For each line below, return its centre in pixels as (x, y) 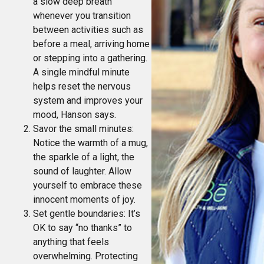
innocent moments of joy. (84, 199)
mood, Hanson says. (75, 115)
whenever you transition (82, 16)
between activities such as (88, 30)
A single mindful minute (81, 72)
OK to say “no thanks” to (82, 228)
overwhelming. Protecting (85, 256)
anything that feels (71, 242)
